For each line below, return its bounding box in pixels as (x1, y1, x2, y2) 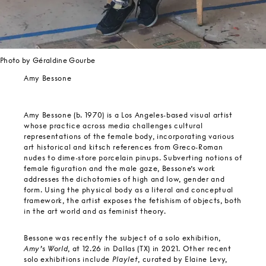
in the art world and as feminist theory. (24, 207, 166, 216)
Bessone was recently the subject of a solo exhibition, (24, 233, 221, 242)
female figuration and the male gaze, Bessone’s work (24, 164, 216, 173)
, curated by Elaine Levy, (138, 254, 228, 264)
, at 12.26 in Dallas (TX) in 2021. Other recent (68, 243, 232, 253)
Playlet (112, 254, 138, 264)
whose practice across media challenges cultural (24, 121, 203, 131)
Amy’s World (24, 243, 68, 253)
